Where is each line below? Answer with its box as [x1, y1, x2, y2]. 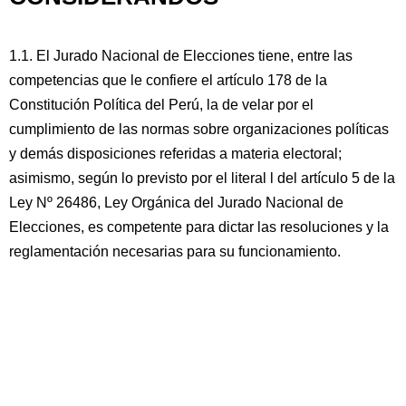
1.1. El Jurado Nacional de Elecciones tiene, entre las [9, 48, 353, 63]
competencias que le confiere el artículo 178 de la [9, 72, 327, 88]
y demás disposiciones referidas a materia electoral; [9, 146, 342, 161]
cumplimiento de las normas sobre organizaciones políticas [9, 121, 389, 137]
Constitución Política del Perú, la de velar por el [9, 97, 314, 112]
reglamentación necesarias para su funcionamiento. [9, 244, 341, 259]
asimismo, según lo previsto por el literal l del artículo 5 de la [9, 170, 395, 186]
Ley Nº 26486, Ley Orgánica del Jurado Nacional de [9, 195, 343, 210]
